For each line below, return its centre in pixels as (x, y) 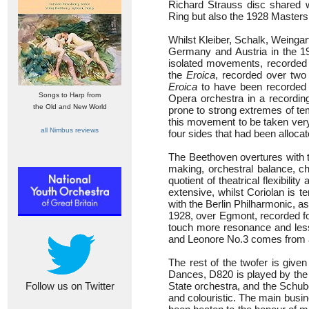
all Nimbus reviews (70, 130)
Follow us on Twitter (70, 286)
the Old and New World (70, 107)
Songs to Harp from (70, 95)
